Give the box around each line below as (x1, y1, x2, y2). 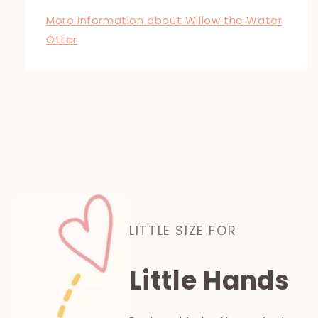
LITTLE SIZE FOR (129, 221, 237, 239)
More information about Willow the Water (46, 13, 283, 28)
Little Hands (129, 263, 290, 299)
